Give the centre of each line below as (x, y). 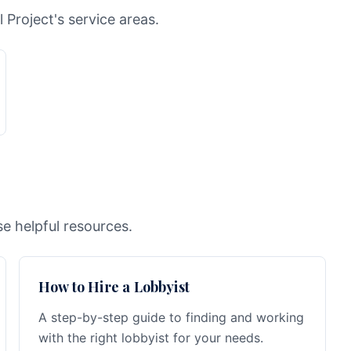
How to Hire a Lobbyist (114, 287)
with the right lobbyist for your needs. (151, 338)
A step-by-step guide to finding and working (171, 317)
